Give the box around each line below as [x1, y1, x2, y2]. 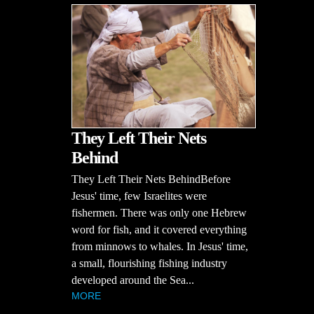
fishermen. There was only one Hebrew [71, 206, 247, 219]
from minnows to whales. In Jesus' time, [71, 240, 248, 252]
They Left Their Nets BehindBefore [71, 172, 231, 185]
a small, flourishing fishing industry [71, 257, 227, 269]
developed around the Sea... [71, 273, 194, 286]
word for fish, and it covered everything [71, 223, 247, 235]
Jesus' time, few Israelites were [71, 189, 207, 202]
